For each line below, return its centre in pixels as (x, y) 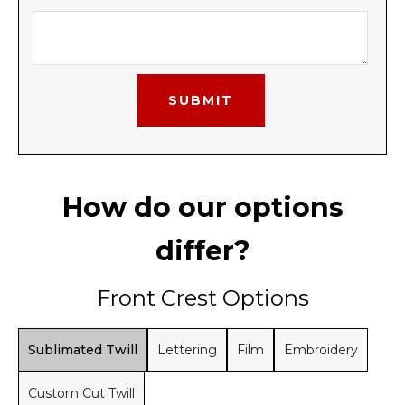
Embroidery (321, 350)
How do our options (202, 208)
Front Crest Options (202, 298)
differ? (202, 251)
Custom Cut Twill (81, 394)
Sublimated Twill (83, 350)
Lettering (187, 350)
